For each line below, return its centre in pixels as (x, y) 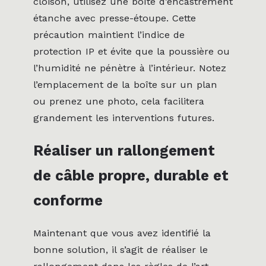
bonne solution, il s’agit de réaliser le (121, 250)
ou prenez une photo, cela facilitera (119, 101)
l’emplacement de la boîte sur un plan (125, 84)
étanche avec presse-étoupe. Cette (115, 18)
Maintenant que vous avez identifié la (122, 233)
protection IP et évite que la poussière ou (132, 51)
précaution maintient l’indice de (109, 34)
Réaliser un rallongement (124, 151)
